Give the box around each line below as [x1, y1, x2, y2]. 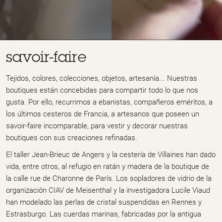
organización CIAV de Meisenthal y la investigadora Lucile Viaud [6, 185, 210, 195]
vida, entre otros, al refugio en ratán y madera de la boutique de [6, 162, 209, 171]
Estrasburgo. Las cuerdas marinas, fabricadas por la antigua [6, 209, 201, 219]
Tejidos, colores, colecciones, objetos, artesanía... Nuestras [6, 73, 197, 83]
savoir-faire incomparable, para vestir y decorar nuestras [6, 121, 188, 130]
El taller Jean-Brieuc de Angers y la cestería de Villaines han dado [6, 150, 216, 159]
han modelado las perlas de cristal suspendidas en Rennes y [6, 197, 202, 207]
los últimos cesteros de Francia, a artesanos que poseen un [6, 109, 199, 118]
